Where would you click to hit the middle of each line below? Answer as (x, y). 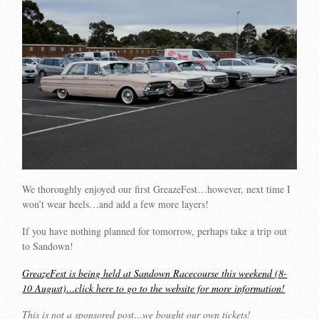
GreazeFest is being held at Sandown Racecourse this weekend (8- (155, 273)
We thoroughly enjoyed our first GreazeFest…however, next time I (157, 189)
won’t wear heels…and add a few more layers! (116, 204)
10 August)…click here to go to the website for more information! (154, 288)
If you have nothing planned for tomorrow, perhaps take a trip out (155, 231)
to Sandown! (48, 246)
